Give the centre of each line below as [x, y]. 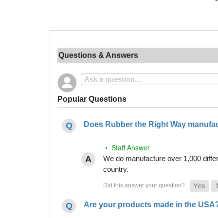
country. [116, 169]
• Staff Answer [127, 147]
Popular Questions [92, 99]
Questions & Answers [98, 55]
